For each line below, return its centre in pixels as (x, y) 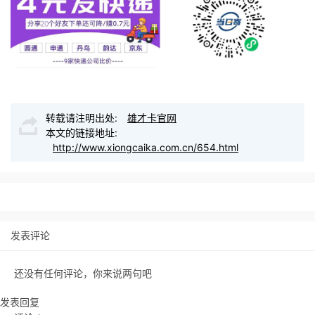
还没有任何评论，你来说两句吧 (83, 274)
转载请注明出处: (83, 118)
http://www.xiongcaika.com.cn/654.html (146, 148)
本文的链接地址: (82, 133)
